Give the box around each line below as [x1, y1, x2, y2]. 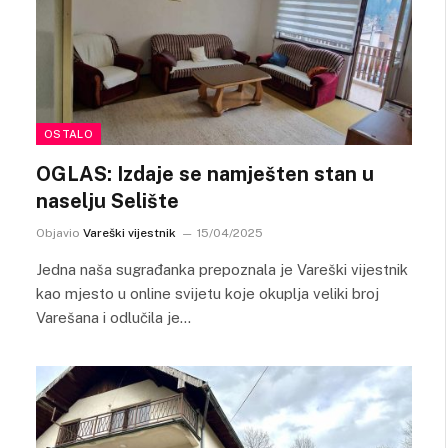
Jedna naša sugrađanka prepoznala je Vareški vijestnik [36, 261, 408, 278]
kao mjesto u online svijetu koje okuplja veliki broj [36, 285, 379, 302]
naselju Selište [36, 189, 179, 213]
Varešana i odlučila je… [36, 309, 191, 326]
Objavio [36, 226, 80, 240]
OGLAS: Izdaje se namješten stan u [36, 162, 374, 186]
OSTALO [44, 128, 93, 140]
